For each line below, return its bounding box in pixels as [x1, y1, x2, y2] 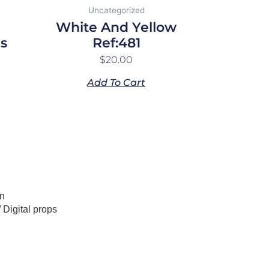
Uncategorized [88, 5, 145, 15]
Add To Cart [87, 76, 146, 88]
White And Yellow [56, 19, 177, 35]
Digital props [3, 204, 58, 215]
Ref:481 [92, 34, 141, 51]
